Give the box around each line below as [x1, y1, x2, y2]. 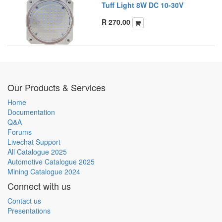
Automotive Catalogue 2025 [7, 157, 95, 166]
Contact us [7, 196, 41, 206]
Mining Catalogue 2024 [7, 166, 80, 176]
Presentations [7, 206, 51, 216]
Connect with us [7, 179, 71, 192]
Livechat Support [7, 137, 60, 147]
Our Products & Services [7, 81, 106, 94]
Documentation [7, 107, 55, 117]
